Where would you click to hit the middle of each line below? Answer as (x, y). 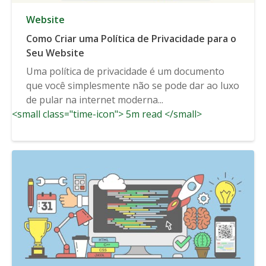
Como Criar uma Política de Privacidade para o (131, 38)
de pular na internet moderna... (95, 99)
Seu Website (55, 53)
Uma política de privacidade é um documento (125, 71)
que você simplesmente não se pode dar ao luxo (133, 85)
